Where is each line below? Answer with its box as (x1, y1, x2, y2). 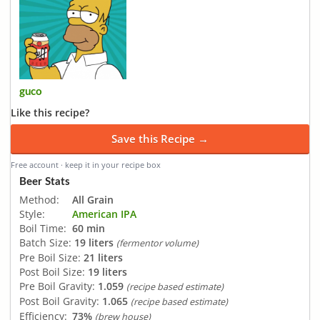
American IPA (72, 206, 136, 221)
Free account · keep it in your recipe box (11, 159, 161, 171)
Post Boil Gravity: (19, 294, 99, 308)
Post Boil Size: (19, 264, 85, 279)
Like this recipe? (11, 106, 89, 120)
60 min (72, 221, 105, 235)
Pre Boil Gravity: (19, 279, 95, 293)
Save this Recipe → (111, 131, 209, 146)
